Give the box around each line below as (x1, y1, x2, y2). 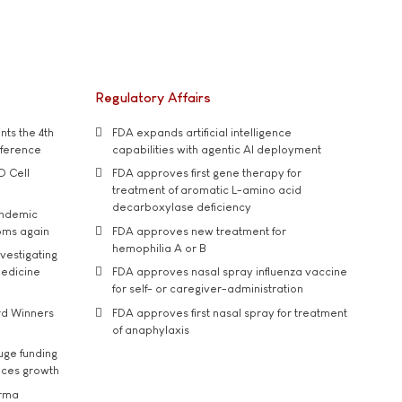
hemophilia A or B (112, 240, 206, 255)
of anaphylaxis (112, 322, 189, 336)
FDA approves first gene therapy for (112, 166, 301, 180)
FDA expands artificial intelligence (112, 125, 292, 139)
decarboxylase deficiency (112, 200, 251, 214)
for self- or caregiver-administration (112, 282, 303, 296)
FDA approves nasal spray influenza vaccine (112, 265, 347, 279)
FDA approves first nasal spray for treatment (112, 305, 347, 319)
